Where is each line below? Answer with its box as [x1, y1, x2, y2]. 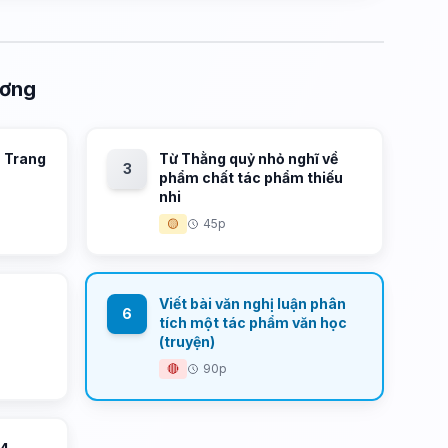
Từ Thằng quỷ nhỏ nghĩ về [159, 150, 339, 167]
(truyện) [159, 333, 216, 350]
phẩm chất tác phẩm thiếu [159, 169, 344, 186]
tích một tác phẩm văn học [159, 314, 348, 331]
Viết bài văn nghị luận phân [159, 295, 347, 312]
